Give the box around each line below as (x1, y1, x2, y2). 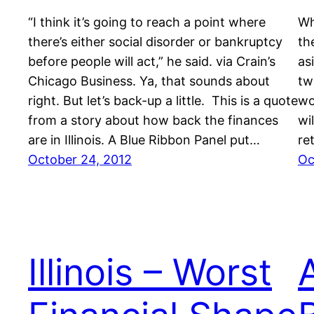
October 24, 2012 (28, 152, 132, 168)
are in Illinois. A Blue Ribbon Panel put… (28, 132, 260, 148)
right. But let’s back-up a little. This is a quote (28, 93, 298, 109)
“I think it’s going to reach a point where (28, 15, 266, 30)
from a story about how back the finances (28, 113, 278, 128)
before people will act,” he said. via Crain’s (28, 54, 275, 69)
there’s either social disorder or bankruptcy (28, 34, 282, 50)
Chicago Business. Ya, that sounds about (28, 74, 270, 89)
